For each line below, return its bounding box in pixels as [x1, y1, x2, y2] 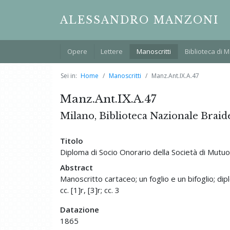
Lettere [101, 46, 123, 56]
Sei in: [61, 71, 77, 80]
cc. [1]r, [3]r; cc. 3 [60, 184, 120, 195]
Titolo [60, 135, 83, 146]
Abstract [60, 162, 93, 172]
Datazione [60, 204, 99, 215]
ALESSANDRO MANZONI [60, 14, 219, 26]
